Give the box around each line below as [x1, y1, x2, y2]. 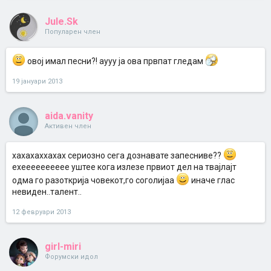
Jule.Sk [45, 16, 78, 27]
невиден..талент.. [12, 187, 82, 197]
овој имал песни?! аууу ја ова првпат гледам [25, 56, 205, 66]
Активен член [45, 122, 91, 130]
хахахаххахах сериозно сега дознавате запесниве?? [12, 151, 223, 160]
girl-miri [45, 241, 81, 252]
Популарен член [45, 28, 100, 36]
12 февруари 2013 [12, 208, 71, 216]
